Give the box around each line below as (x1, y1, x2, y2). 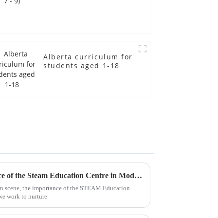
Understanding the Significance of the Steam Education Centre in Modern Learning (134, 171, 142, 180)
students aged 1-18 (43, 60, 120, 70)
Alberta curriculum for (43, 52, 133, 61)
